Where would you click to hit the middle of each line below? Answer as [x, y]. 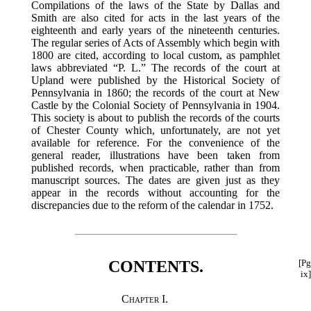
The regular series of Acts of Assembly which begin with [155, 42]
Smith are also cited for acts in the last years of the [155, 17]
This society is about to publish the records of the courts [155, 117]
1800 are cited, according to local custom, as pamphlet [155, 55]
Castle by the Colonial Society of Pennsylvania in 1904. [155, 105]
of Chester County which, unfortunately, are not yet [155, 130]
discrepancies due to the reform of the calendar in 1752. [152, 205]
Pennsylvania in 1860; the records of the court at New [155, 92]
